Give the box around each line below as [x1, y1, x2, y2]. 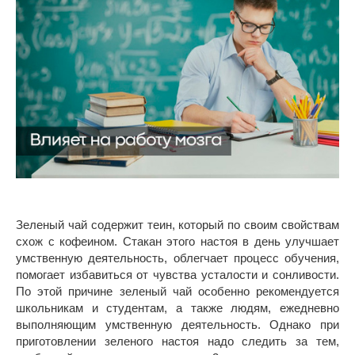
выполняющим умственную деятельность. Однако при [16, 317, 339, 331]
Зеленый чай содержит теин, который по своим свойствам [16, 217, 339, 231]
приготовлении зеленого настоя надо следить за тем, [16, 334, 339, 348]
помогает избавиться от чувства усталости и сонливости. [16, 267, 339, 281]
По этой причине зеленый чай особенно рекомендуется [16, 284, 339, 298]
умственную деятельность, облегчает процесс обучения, [16, 250, 339, 265]
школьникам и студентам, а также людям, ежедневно [16, 300, 339, 315]
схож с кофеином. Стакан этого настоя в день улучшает [16, 234, 339, 248]
